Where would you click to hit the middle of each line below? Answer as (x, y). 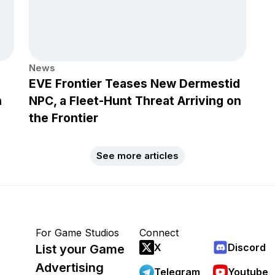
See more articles (137, 155)
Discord (247, 247)
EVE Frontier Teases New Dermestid (134, 84)
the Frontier (64, 118)
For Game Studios (77, 232)
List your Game (80, 249)
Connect (159, 232)
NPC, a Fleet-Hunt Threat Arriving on (135, 101)
